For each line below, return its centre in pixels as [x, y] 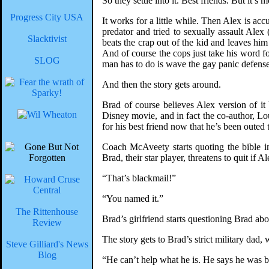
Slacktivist [47, 39]
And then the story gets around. [162, 84]
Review [47, 222]
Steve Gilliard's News [47, 244]
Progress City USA [47, 17]
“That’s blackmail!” [139, 178]
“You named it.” [133, 198]
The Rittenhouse [47, 212]
